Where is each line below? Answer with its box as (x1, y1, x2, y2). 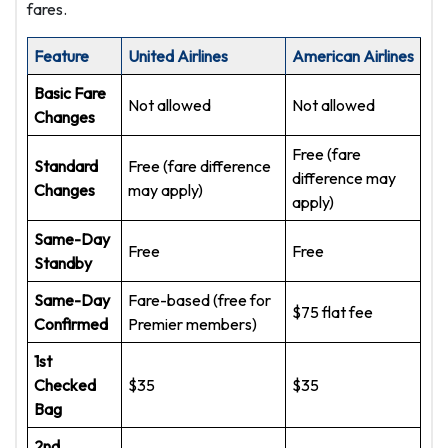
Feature (34, 46, 89, 67)
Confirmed (34, 314, 108, 335)
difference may (292, 168, 396, 189)
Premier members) (128, 314, 257, 335)
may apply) (128, 180, 203, 201)
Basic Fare (34, 83, 106, 104)
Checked (34, 375, 96, 396)
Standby (34, 253, 92, 274)
